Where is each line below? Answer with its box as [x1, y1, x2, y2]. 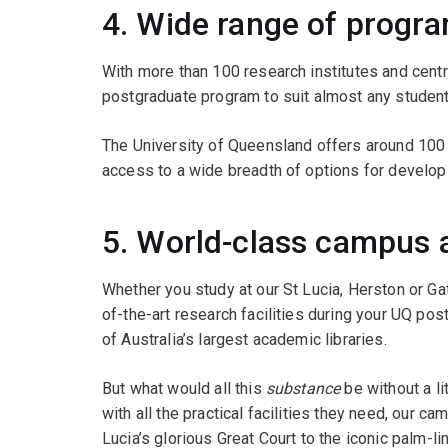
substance [265, 379, 341, 399]
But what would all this [102, 379, 266, 399]
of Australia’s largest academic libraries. [102, 330, 387, 350]
